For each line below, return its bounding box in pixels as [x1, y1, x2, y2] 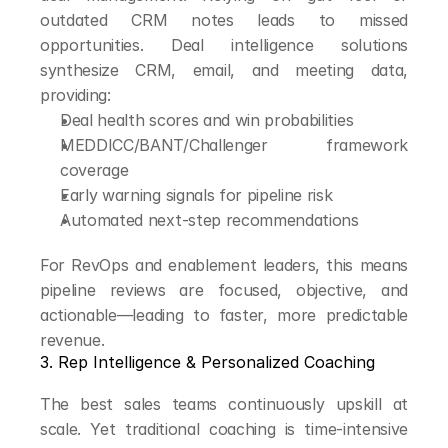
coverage [60, 160, 129, 180]
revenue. [40, 330, 105, 350]
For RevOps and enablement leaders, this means [40, 255, 408, 275]
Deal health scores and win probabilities [60, 110, 354, 130]
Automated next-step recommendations [60, 210, 359, 230]
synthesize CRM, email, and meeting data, [40, 60, 408, 80]
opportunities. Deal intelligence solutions [40, 35, 408, 55]
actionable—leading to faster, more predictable [40, 305, 408, 325]
